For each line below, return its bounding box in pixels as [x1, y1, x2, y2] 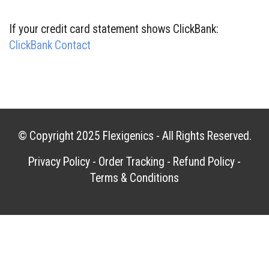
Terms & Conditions [90, 171, 179, 185]
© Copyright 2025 [17, 129, 103, 143]
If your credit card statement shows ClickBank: [9, 22, 219, 36]
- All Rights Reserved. [153, 129, 252, 143]
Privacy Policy [28, 155, 90, 169]
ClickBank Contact [9, 38, 91, 52]
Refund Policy [173, 155, 235, 169]
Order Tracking [98, 155, 165, 169]
